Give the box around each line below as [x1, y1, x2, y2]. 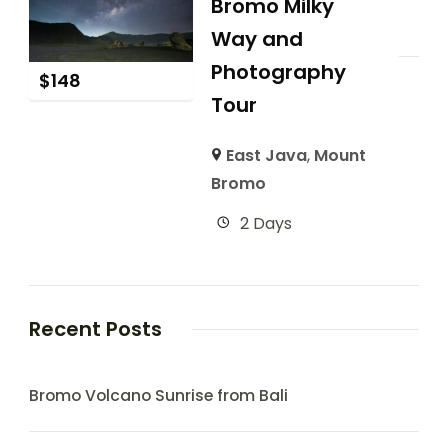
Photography [210, 58, 346, 87]
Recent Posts [29, 315, 162, 344]
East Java [226, 144, 307, 168]
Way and [210, 25, 303, 54]
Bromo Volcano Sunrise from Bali [29, 384, 288, 408]
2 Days [239, 212, 292, 236]
